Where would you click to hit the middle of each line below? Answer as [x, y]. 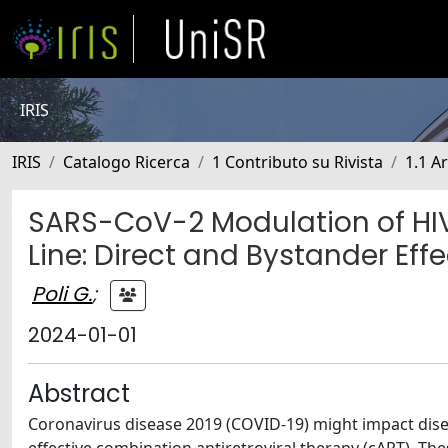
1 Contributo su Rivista [297, 162]
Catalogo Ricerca [126, 162]
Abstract [79, 393]
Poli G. [62, 293]
